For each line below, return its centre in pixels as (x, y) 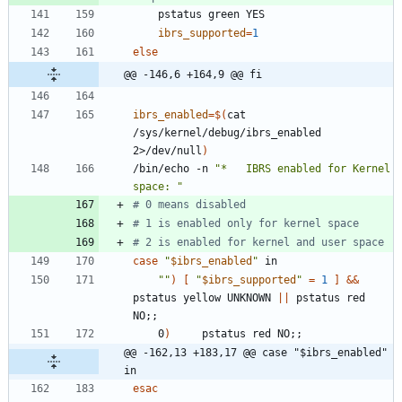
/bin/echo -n (174, 169)
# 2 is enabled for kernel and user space (258, 243)
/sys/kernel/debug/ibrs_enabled (227, 133)
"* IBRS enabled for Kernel (302, 169)
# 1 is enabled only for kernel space (246, 224)
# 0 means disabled (189, 205)
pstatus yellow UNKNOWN (205, 298)
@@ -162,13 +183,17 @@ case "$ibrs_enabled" (256, 353)
